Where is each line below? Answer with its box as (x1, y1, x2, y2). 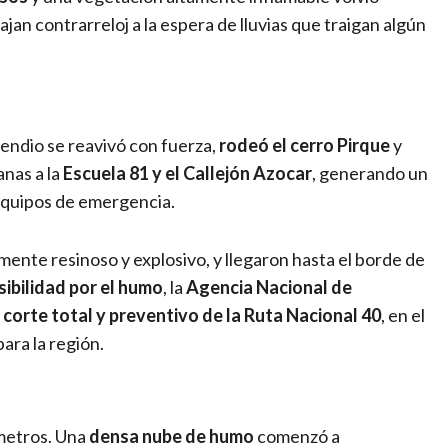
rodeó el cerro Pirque (219, 133, 390, 156)
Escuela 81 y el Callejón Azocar (63, 161, 312, 184)
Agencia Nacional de (186, 275, 352, 298)
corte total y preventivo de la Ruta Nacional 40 (3, 303, 381, 326)
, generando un (312, 161, 428, 184)
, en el (381, 303, 425, 326)
